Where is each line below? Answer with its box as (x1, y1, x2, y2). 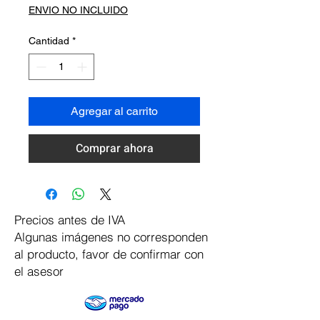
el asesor (14, 264, 64, 279)
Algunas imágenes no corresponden (14, 229, 208, 244)
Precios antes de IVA (14, 212, 125, 227)
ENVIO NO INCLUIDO (29, 4, 128, 16)
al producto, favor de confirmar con (14, 246, 204, 261)
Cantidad (29, 35, 69, 46)
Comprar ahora (75, 140, 154, 157)
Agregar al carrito (71, 104, 158, 118)
